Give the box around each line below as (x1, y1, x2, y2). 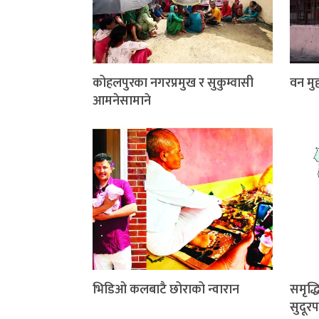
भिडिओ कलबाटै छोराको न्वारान (93, 278, 239, 300)
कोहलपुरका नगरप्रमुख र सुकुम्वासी (93, 72, 253, 94)
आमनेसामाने (93, 90, 151, 112)
